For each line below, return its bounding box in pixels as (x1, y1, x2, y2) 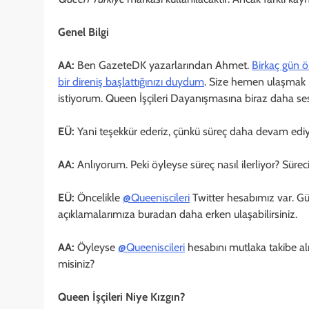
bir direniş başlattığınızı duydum (58, 74, 204, 88)
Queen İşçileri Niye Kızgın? (58, 290, 185, 303)
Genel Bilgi (58, 25, 109, 39)
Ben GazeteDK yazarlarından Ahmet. (74, 58, 252, 72)
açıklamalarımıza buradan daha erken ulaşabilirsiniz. (58, 207, 297, 221)
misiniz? (58, 257, 94, 270)
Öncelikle (74, 190, 123, 204)
